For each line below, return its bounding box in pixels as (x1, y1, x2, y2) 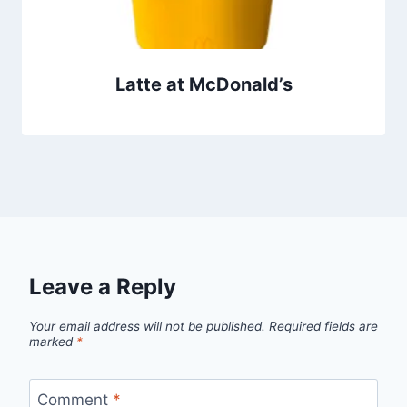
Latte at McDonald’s (114, 74, 293, 96)
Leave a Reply (29, 273, 176, 301)
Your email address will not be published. (29, 319, 265, 334)
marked (29, 334, 76, 350)
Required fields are (269, 319, 378, 334)
